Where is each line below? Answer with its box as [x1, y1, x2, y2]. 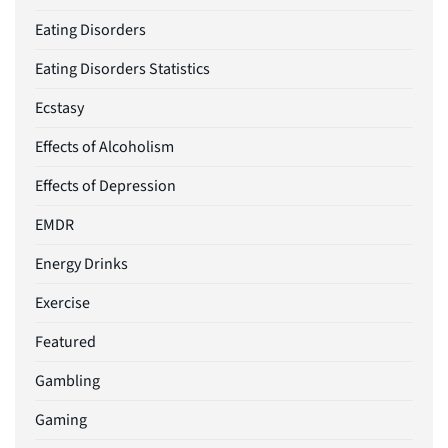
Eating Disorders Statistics [35, 58, 210, 81]
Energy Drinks [35, 253, 128, 276]
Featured [35, 331, 96, 354]
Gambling [35, 370, 100, 393]
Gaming [35, 409, 87, 432]
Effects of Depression [35, 175, 176, 198]
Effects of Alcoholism [35, 136, 174, 159]
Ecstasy [35, 97, 84, 120]
